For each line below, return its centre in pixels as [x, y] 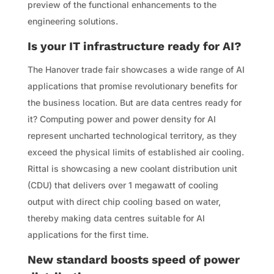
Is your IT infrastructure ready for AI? [134, 46]
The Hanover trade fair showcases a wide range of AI [136, 69]
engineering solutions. [72, 21]
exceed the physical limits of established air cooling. [135, 152]
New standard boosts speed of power [133, 259]
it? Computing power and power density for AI [121, 119]
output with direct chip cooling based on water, [124, 201]
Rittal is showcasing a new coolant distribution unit [132, 168]
